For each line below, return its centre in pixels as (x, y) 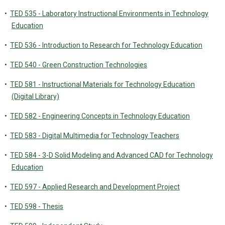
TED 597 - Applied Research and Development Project (95, 187)
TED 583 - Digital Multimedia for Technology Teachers (95, 136)
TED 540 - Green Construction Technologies (79, 65)
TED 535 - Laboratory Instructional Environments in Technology (109, 14)
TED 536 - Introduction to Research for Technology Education (106, 45)
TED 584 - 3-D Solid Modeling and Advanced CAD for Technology (111, 155)
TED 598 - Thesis (37, 206)
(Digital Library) (35, 96)
